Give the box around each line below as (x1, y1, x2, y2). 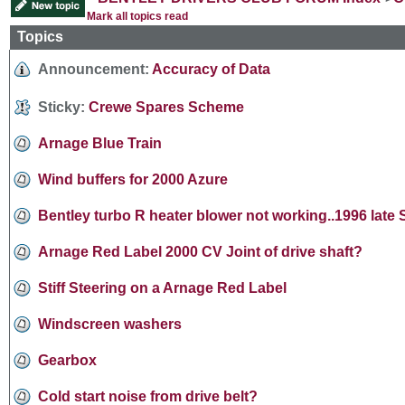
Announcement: (38, 61, 149, 77)
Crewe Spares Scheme (89, 99, 244, 115)
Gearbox (38, 352, 97, 368)
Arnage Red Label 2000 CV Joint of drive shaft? (38, 243, 363, 259)
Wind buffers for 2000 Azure (38, 171, 228, 187)
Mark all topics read (87, 9, 188, 23)
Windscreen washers (38, 316, 182, 332)
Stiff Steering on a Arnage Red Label (38, 279, 287, 296)
